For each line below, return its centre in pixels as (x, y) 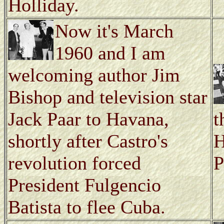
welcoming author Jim (94, 75)
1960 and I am (110, 53)
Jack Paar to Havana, (88, 119)
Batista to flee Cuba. (87, 207)
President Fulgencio (84, 185)
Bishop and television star (108, 97)
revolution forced (74, 163)
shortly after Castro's (88, 141)
